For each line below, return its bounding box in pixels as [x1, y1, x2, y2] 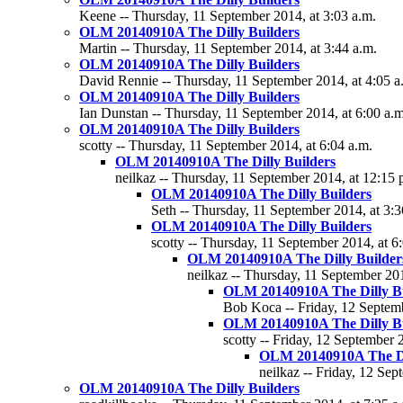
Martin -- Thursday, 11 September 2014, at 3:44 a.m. [79, 40, 377, 56]
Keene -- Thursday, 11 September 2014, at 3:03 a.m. [79, 8, 376, 23]
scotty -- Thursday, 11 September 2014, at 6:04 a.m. [79, 138, 372, 153]
